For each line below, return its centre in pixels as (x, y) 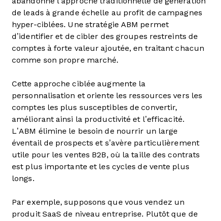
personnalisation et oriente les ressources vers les (107, 95)
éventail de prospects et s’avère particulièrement (106, 143)
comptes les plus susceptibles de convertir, (95, 107)
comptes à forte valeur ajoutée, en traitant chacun (108, 48)
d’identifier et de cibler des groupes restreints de (105, 36)
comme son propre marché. (67, 60)
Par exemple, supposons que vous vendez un (98, 202)
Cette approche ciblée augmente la (79, 84)
